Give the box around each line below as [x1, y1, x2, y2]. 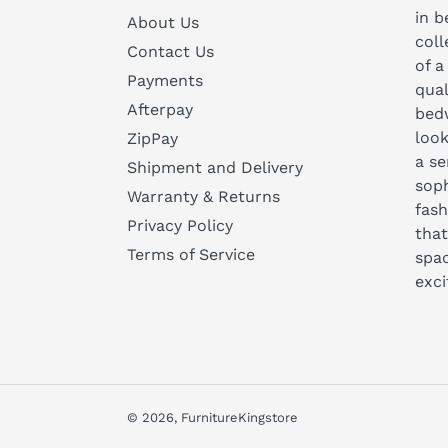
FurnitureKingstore [181, 409, 298, 425]
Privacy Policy [127, 215, 233, 235]
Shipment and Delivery [127, 157, 303, 177]
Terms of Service [127, 244, 255, 264]
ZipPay [127, 128, 178, 148]
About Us [127, 12, 199, 32]
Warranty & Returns [127, 186, 280, 206]
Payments [127, 70, 203, 90]
